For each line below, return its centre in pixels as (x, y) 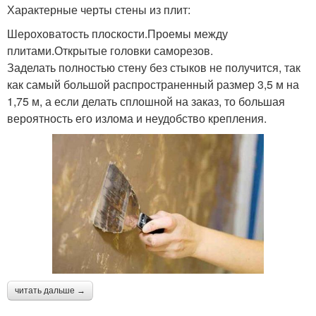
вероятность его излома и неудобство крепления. (137, 118)
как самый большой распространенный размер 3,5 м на (153, 84)
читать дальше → (50, 290)
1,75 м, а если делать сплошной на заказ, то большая (146, 101)
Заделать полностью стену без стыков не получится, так (154, 67)
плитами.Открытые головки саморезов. (110, 50)
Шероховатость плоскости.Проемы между (117, 33)
